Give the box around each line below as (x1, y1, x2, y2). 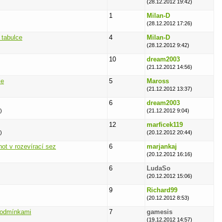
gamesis (147, 208, 172, 216)
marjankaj (147, 143, 177, 150)
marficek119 (147, 121, 183, 128)
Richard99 (147, 186, 177, 194)
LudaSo (147, 165, 170, 172)
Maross (147, 77, 169, 85)
